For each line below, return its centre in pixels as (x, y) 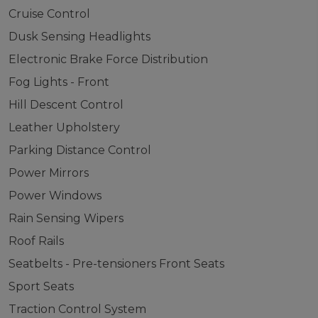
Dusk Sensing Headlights (79, 37)
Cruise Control (49, 14)
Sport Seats (41, 286)
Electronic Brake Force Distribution (108, 59)
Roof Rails (36, 241)
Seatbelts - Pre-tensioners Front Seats (116, 264)
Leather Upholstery (64, 127)
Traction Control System (77, 309)
